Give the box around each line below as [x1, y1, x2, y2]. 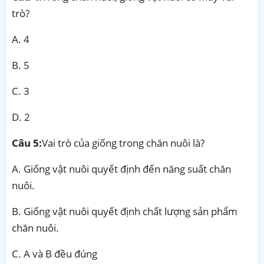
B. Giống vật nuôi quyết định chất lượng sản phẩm [12, 204, 237, 218]
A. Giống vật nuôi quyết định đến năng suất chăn [12, 161, 231, 176]
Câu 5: [12, 136, 42, 150]
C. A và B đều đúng [12, 246, 97, 260]
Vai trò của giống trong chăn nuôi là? [42, 136, 204, 150]
